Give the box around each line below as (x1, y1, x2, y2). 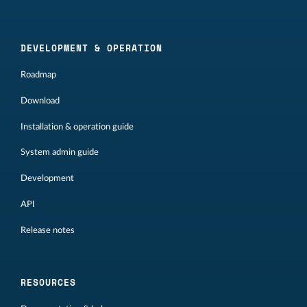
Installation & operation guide (21, 122, 134, 131)
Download (21, 96, 60, 105)
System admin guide (21, 148, 99, 157)
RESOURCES (21, 275, 76, 289)
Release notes (21, 225, 75, 234)
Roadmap (21, 70, 56, 79)
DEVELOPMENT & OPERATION (21, 40, 162, 55)
